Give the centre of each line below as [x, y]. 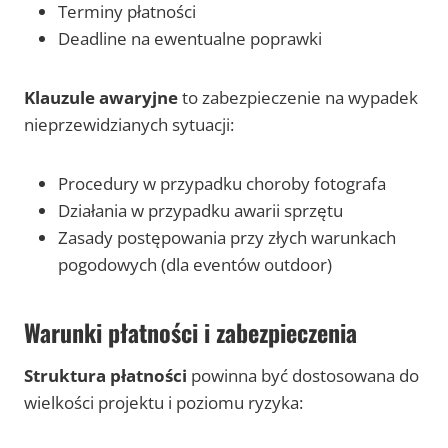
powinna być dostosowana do [303, 376]
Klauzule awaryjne [101, 98]
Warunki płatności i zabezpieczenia [190, 332]
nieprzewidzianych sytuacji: [129, 125]
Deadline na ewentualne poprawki [190, 39]
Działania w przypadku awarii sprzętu [200, 211]
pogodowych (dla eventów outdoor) [195, 265]
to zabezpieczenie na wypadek [298, 98]
